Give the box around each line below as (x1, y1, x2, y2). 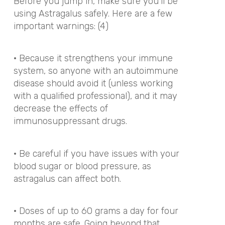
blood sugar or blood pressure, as (13, 160, 151, 172)
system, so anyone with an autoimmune (13, 65, 178, 76)
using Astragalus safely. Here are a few (13, 8, 172, 19)
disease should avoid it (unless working (13, 78, 173, 89)
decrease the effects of (13, 103, 108, 114)
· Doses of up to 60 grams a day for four (13, 205, 178, 216)
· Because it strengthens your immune (13, 53, 173, 64)
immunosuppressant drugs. (13, 116, 127, 127)
